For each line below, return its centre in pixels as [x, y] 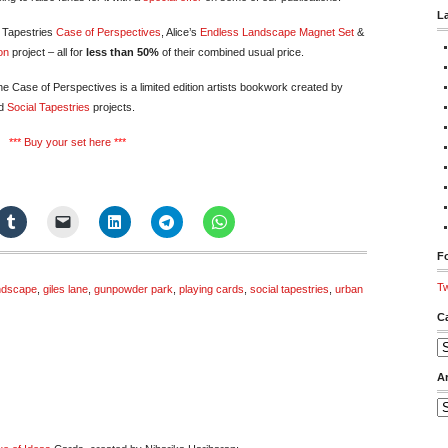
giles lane [65, 289]
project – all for [47, 52]
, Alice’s [180, 32]
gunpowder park [133, 289]
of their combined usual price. [231, 52]
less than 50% [122, 52]
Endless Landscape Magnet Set [277, 32]
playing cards [211, 289]
